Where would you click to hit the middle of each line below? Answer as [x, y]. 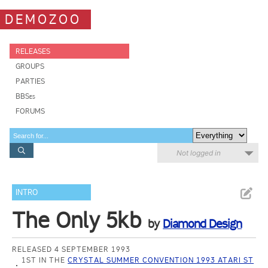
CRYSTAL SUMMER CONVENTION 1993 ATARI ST [161, 260]
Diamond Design [202, 224]
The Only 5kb [77, 220]
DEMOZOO [43, 19]
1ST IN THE [45, 260]
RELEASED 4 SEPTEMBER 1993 [71, 249]
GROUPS [30, 66]
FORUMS [30, 111]
